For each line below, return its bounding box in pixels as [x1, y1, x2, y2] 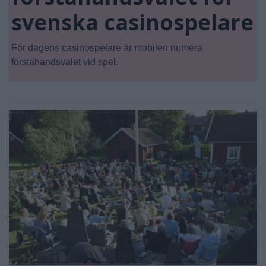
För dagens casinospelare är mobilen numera [11, 42, 202, 53]
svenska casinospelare [11, 7, 254, 37]
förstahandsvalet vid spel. [11, 56, 118, 67]
